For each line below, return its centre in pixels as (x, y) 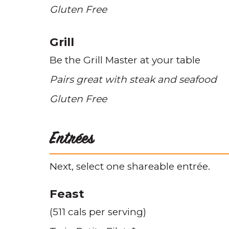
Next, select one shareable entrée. (130, 166)
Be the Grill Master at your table (125, 60)
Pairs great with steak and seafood (133, 79)
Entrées (72, 140)
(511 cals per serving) (98, 212)
